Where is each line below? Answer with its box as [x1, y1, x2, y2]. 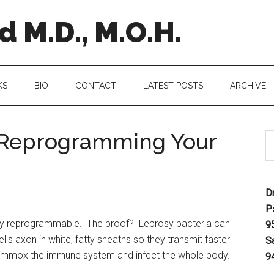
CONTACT [75, 81, 116, 91]
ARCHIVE [230, 81, 266, 91]
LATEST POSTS [143, 81, 203, 91]
